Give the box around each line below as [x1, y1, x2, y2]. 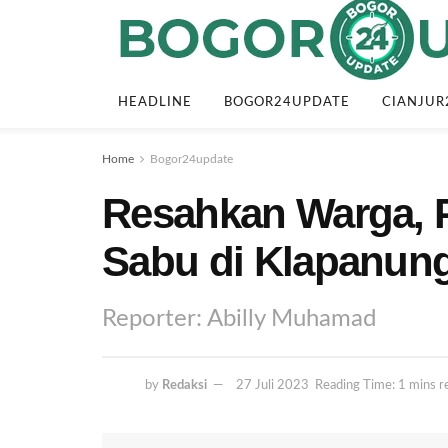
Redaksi [162, 378, 207, 392]
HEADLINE [118, 96, 192, 109]
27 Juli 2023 [236, 378, 309, 392]
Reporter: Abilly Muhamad [102, 306, 376, 331]
